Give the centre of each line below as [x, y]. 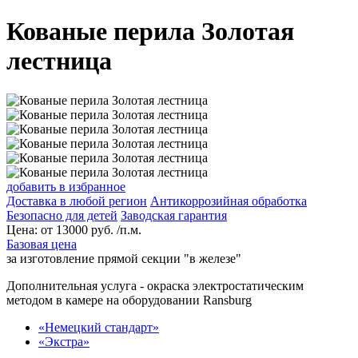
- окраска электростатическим [220, 285]
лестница [59, 61]
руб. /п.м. [115, 229]
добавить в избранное [66, 186]
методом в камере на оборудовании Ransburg [129, 300]
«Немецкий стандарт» [99, 327]
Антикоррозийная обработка [229, 201]
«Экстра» [64, 341]
